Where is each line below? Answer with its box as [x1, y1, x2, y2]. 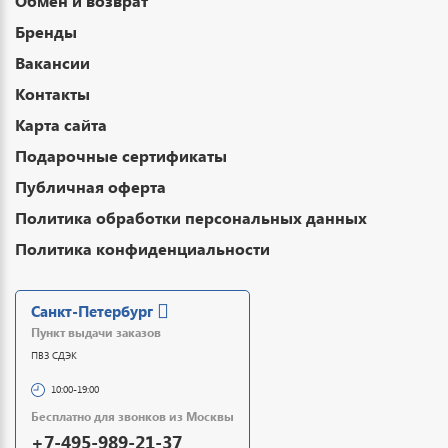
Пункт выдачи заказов [31, 325, 161, 340]
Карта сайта [15, 114, 107, 135]
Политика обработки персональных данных [15, 207, 367, 228]
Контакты [15, 83, 90, 104]
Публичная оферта [15, 176, 166, 197]
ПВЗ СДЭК [31, 349, 77, 361]
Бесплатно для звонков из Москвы [31, 409, 234, 424]
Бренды [15, 21, 77, 42]
